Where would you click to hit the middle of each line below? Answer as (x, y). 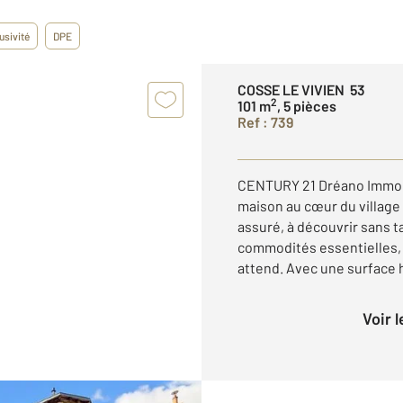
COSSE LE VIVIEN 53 (301, 90)
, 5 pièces (307, 106)
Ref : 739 (265, 122)
